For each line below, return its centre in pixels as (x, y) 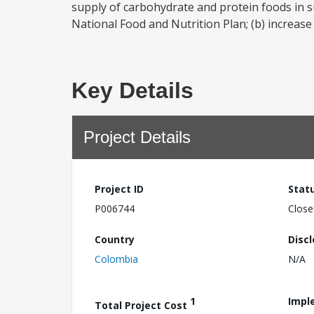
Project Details (137, 137)
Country (115, 239)
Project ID (119, 189)
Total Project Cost (142, 305)
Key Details (132, 90)
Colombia (116, 259)
